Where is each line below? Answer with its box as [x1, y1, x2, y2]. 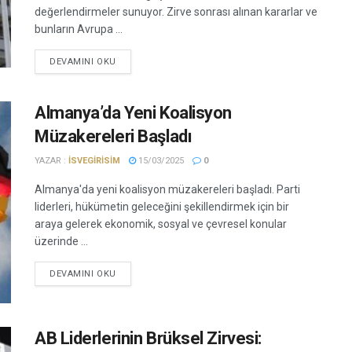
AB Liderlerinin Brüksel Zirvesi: [35, 328, 262, 349]
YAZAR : [35, 156, 68, 166]
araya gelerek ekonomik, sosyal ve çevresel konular [35, 218, 287, 230]
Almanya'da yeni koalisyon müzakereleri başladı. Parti [35, 183, 300, 196]
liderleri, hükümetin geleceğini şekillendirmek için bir [35, 200, 289, 213]
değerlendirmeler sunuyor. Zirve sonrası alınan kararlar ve [35, 5, 317, 18]
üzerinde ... [35, 235, 88, 247]
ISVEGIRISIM [68, 156, 120, 166]
